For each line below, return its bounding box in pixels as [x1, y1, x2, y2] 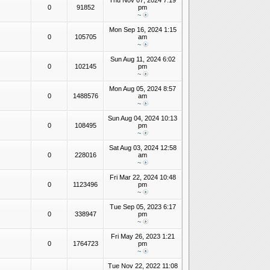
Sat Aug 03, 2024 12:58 [108, 144, 177, 151]
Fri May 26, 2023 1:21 [110, 233, 175, 240]
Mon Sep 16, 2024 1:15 [108, 26, 177, 33]
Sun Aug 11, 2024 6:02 [110, 55, 175, 63]
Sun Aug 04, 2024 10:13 [108, 115, 177, 122]
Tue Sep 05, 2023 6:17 [109, 203, 176, 210]
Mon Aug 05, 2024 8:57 [109, 85, 176, 92]
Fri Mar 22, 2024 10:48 [109, 174, 176, 181]
